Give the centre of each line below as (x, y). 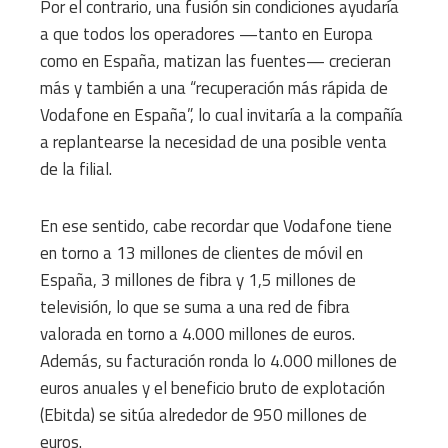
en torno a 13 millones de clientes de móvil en (201, 252)
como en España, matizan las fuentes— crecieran (215, 60)
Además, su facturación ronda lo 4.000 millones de (218, 360)
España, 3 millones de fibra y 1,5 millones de (198, 279)
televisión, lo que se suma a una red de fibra (195, 306)
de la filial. (76, 168)
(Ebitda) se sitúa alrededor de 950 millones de (203, 414)
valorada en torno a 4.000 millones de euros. (197, 333)
